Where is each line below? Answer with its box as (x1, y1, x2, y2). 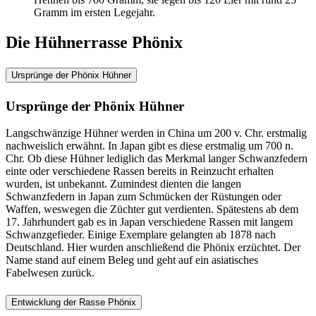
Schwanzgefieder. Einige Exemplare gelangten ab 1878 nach (6, 229, 276, 241)
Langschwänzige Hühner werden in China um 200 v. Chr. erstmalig (6, 127, 307, 140)
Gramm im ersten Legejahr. (34, 6, 155, 19)
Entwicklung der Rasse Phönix (11, 297, 136, 308)
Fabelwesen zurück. (6, 267, 95, 279)
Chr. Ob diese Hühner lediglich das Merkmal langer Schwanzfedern (6, 152, 308, 165)
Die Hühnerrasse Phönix (6, 33, 183, 52)
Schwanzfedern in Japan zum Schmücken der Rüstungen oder (6, 190, 281, 203)
